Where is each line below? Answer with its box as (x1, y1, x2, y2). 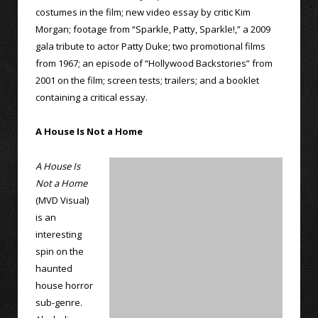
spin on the (35, 244, 84, 258)
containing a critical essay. (35, 91, 148, 104)
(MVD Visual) (35, 193, 89, 207)
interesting (35, 227, 82, 241)
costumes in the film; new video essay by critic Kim (35, 6, 251, 19)
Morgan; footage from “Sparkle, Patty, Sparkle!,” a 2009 (35, 23, 270, 36)
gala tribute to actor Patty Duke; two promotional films (35, 40, 265, 53)
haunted (35, 261, 72, 275)
